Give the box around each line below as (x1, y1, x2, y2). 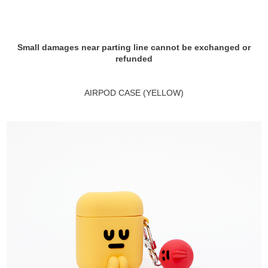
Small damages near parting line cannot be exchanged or (17, 43, 251, 53)
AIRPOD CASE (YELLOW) (84, 89, 184, 98)
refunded (115, 54, 153, 64)
